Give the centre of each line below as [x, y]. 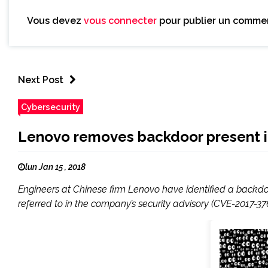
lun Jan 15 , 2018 [55, 167]
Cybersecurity [51, 107]
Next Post [41, 80]
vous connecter [120, 21]
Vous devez [55, 21]
